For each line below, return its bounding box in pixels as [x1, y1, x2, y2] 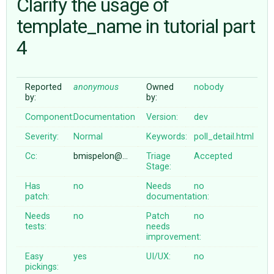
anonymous [73, 81, 119, 92]
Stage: [146, 161, 172, 172]
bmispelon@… [73, 150, 128, 161]
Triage [146, 150, 171, 161]
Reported [25, 81, 62, 92]
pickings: [25, 261, 59, 272]
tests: [25, 221, 47, 232]
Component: [25, 111, 75, 122]
